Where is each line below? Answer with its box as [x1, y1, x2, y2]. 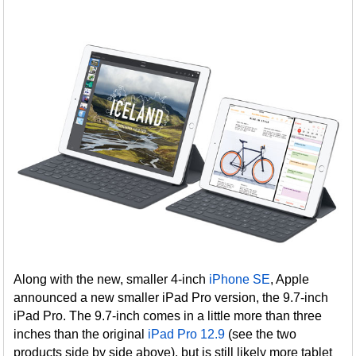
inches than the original [14, 327, 149, 342]
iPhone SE [209, 273, 271, 287]
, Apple [270, 273, 310, 287]
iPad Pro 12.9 [148, 327, 226, 342]
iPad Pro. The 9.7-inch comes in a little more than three [14, 309, 323, 323]
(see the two [225, 327, 297, 342]
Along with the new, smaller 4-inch [14, 273, 210, 287]
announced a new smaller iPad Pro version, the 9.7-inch [14, 291, 329, 305]
